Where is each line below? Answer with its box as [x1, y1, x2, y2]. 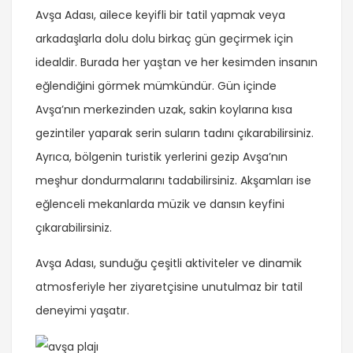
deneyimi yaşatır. [35, 302, 129, 318]
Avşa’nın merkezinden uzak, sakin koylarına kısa [35, 101, 292, 117]
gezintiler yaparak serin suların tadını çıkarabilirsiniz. [35, 124, 314, 141]
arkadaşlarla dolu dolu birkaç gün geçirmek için [35, 30, 293, 46]
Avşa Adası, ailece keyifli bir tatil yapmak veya [35, 6, 285, 23]
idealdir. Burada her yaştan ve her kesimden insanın [35, 54, 318, 70]
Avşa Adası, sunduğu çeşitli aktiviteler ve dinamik [35, 255, 302, 271]
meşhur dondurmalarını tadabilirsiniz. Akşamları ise [35, 172, 311, 188]
